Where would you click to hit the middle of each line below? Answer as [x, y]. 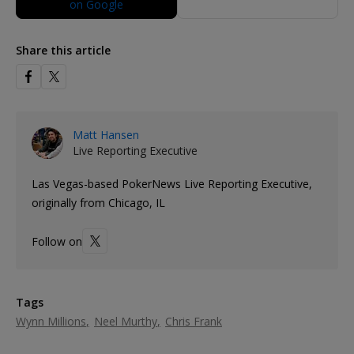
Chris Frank [194, 322]
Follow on [57, 241]
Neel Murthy [126, 322]
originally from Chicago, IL [98, 203]
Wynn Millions [51, 322]
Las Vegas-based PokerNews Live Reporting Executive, [172, 184]
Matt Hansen [106, 135]
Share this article [63, 51]
